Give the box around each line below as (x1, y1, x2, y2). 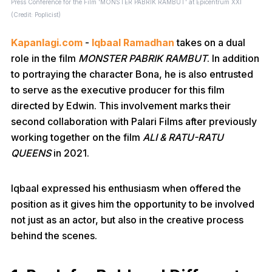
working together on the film (11, 131, 143, 143)
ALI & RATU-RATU (143, 131, 223, 143)
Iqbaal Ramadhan (92, 36, 174, 49)
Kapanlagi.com (11, 36, 83, 49)
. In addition (207, 52, 259, 64)
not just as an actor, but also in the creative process (11, 214, 243, 226)
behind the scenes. (11, 229, 97, 242)
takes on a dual (174, 36, 245, 49)
